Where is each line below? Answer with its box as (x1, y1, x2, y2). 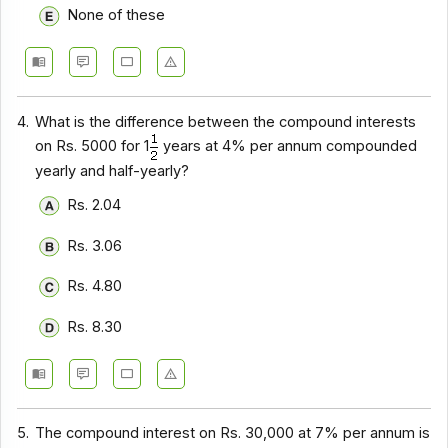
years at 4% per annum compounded (159, 136, 418, 155)
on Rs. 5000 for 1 (35, 136, 150, 155)
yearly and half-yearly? (35, 161, 190, 180)
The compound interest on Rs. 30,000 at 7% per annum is (35, 424, 431, 443)
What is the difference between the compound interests (35, 112, 417, 131)
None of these (66, 6, 165, 25)
